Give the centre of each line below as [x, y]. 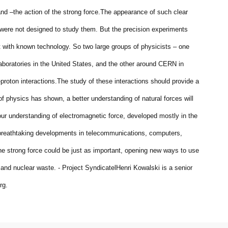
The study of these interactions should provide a [128, 81]
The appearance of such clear [144, 12]
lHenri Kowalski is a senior [153, 168]
